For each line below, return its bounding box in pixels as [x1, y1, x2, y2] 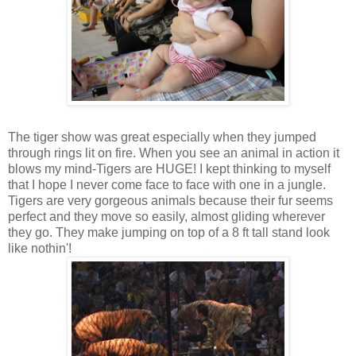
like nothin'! [8, 241, 72, 255]
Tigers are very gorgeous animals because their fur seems [8, 193, 333, 207]
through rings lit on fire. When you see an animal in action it [8, 145, 339, 160]
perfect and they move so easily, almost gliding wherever [8, 209, 325, 223]
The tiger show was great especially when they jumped [8, 130, 316, 144]
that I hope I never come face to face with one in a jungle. [8, 177, 326, 192]
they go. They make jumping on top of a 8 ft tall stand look [8, 225, 330, 239]
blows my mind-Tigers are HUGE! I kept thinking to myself [8, 161, 331, 176]
